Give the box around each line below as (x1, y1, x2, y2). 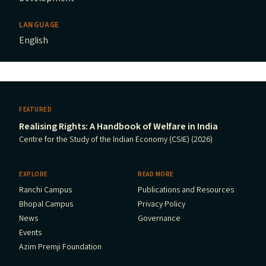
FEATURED (19, 105, 52, 115)
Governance (138, 213, 180, 225)
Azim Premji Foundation (19, 241, 102, 254)
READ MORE (138, 170, 175, 179)
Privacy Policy (138, 198, 185, 211)
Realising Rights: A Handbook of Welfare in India (19, 120, 218, 134)
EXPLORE (19, 170, 48, 179)
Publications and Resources (138, 184, 234, 197)
